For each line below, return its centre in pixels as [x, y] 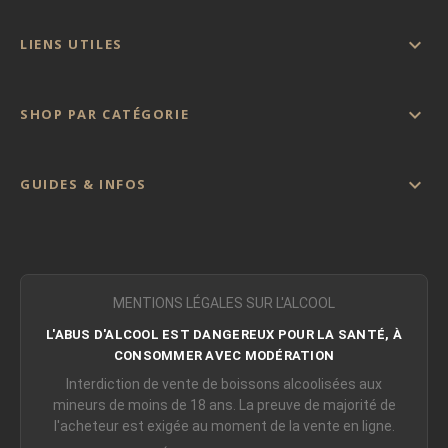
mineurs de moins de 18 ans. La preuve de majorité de [224, 404]
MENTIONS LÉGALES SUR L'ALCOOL [224, 302]
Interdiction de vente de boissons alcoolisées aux [224, 383]
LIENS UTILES [71, 43]
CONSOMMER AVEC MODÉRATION [224, 355]
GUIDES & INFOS [83, 183]
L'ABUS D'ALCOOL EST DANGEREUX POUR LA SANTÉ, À [224, 334]
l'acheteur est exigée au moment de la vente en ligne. [224, 425]
